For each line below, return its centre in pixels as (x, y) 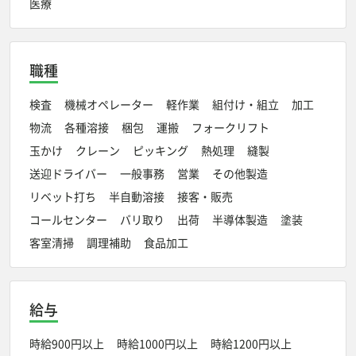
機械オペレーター (109, 104)
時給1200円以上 (251, 343)
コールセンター (68, 219)
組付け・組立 (246, 104)
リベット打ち (63, 196)
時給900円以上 (67, 343)
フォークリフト (230, 127)
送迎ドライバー (68, 173)
